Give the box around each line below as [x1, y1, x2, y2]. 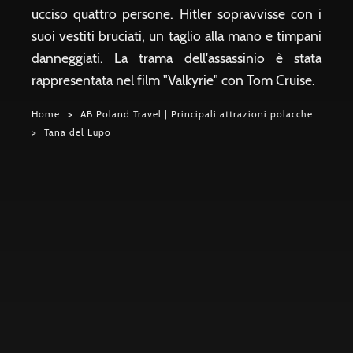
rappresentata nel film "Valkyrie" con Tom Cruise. [32, 72, 315, 88]
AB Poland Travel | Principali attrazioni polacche [80, 108, 313, 121]
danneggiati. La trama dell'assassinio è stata [32, 50, 321, 66]
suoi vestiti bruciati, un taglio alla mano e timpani [32, 28, 321, 44]
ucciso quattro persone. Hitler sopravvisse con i [32, 6, 321, 22]
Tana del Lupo [44, 126, 111, 139]
